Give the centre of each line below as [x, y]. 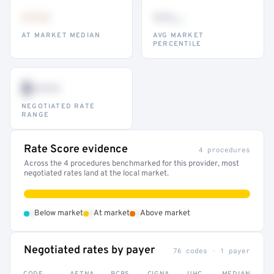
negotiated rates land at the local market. [96, 174]
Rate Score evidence [76, 150]
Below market [59, 213]
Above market [165, 213]
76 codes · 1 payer [212, 250]
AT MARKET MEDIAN [61, 35]
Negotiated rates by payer [89, 250]
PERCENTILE [177, 44]
